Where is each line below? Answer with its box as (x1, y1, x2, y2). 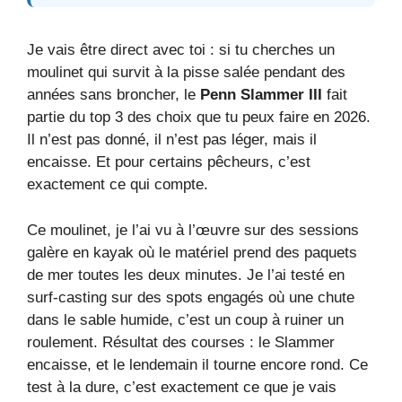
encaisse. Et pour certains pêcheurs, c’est (27, 153, 310, 171)
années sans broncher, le (27, 86, 200, 104)
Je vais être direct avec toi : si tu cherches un (27, 41, 335, 59)
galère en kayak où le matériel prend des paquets (27, 243, 357, 261)
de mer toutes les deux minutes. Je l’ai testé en (27, 266, 345, 284)
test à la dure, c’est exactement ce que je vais (27, 378, 336, 396)
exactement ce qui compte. (27, 176, 208, 194)
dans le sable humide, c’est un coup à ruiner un (27, 310, 344, 328)
